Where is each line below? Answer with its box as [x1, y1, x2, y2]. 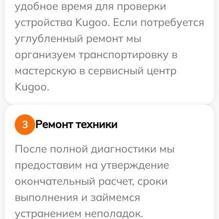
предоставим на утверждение [15, 157, 169, 172]
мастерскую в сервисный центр [15, 63, 176, 77]
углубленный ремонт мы [15, 31, 141, 45]
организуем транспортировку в [15, 47, 177, 61]
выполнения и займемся [15, 190, 140, 204]
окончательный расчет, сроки [15, 174, 168, 188]
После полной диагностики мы [15, 141, 175, 155]
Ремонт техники [35, 117, 117, 131]
